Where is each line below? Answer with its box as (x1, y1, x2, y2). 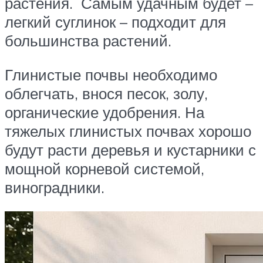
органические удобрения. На (5, 102, 204, 122)
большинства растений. (5, 31, 180, 50)
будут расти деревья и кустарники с (5, 140, 256, 159)
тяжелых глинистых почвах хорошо (5, 121, 251, 140)
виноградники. (5, 177, 109, 197)
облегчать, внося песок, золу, (5, 83, 208, 103)
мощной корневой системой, (5, 159, 204, 178)
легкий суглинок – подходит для (5, 12, 226, 31)
